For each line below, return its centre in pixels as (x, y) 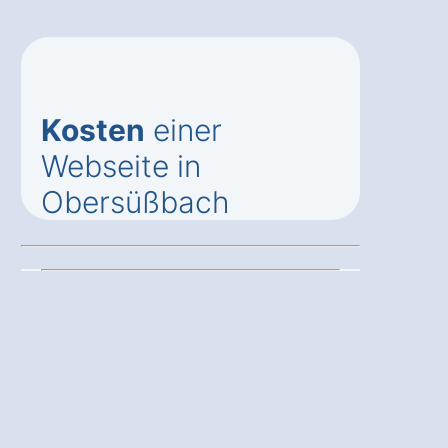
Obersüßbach (135, 201)
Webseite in (121, 165)
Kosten (93, 129)
